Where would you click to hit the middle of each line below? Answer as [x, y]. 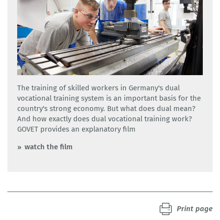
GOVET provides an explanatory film [76, 129]
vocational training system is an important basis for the [109, 98]
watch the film [49, 147]
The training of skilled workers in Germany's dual [98, 88]
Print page [195, 208]
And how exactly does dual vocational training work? [105, 119]
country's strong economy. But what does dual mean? [106, 108]
